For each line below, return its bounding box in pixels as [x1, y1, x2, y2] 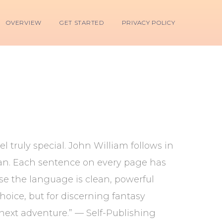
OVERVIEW [6, 19, 42, 26]
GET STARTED [59, 19, 104, 26]
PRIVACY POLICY [121, 19, 175, 26]
